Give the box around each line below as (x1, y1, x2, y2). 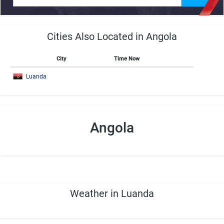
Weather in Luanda (70, 187, 154, 199)
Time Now (114, 55, 139, 62)
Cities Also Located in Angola (47, 30, 177, 42)
